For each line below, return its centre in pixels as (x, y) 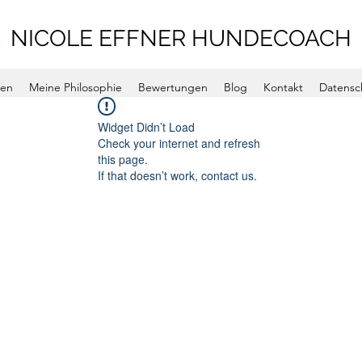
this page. (123, 159)
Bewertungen (173, 87)
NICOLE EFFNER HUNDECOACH (181, 38)
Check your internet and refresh (179, 143)
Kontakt (283, 87)
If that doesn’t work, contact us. (177, 175)
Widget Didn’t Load (146, 127)
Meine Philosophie (75, 87)
